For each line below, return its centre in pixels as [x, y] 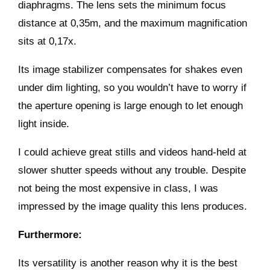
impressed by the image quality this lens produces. [133, 206]
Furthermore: [50, 234]
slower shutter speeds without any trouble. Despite [132, 170]
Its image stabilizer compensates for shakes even [130, 69]
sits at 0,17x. [48, 41]
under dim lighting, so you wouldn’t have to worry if [133, 87]
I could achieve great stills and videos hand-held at [133, 152]
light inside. [44, 124]
